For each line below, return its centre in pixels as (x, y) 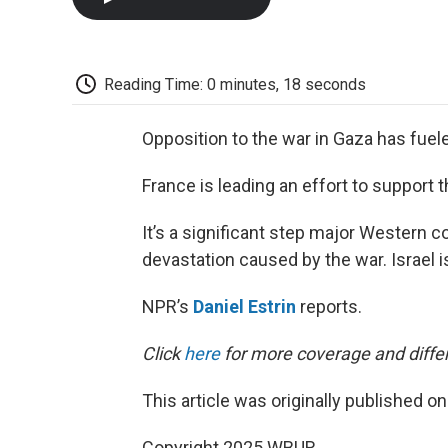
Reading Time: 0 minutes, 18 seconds (235, 84)
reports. (329, 307)
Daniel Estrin (244, 307)
